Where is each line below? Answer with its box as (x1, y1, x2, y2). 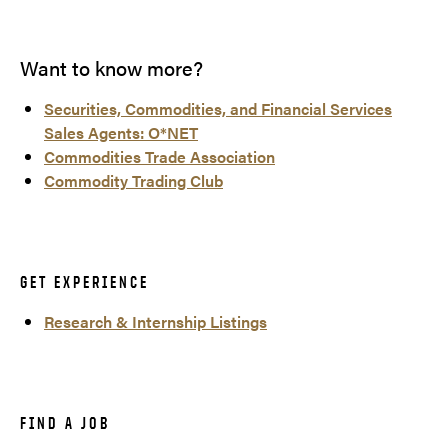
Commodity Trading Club (44, 169, 223, 193)
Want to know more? (20, 53, 203, 83)
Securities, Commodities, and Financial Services (44, 97, 392, 121)
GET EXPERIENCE (20, 272, 149, 293)
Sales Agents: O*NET (44, 121, 198, 145)
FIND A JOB (20, 413, 110, 434)
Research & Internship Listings (44, 310, 267, 334)
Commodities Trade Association (44, 145, 275, 169)
